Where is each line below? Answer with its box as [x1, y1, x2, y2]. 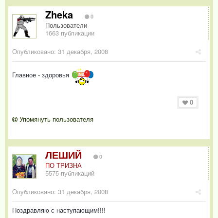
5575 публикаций [45, 168, 94, 178]
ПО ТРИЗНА [45, 161, 82, 170]
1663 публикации [45, 28, 94, 37]
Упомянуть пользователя [18, 114, 93, 124]
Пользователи [45, 20, 87, 30]
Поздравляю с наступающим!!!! [12, 205, 106, 215]
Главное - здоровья [12, 70, 71, 79]
